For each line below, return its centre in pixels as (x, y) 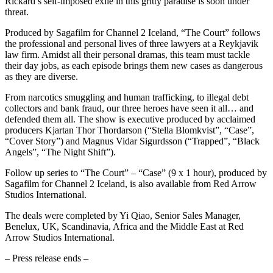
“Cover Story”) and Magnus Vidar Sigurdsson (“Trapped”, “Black (132, 141)
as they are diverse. (41, 77)
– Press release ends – (47, 258)
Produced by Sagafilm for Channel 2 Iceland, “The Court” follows (133, 33)
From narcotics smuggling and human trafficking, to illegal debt (127, 97)
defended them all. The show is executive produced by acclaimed (130, 119)
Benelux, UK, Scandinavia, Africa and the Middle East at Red (124, 227)
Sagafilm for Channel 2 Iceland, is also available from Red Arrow (131, 184)
